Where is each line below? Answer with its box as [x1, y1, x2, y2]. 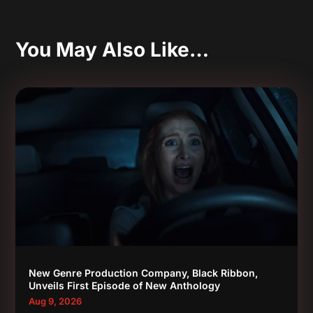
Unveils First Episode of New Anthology [29, 279, 221, 292]
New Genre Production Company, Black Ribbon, [29, 267, 259, 279]
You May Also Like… [15, 38, 210, 62]
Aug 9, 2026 [29, 296, 82, 307]
